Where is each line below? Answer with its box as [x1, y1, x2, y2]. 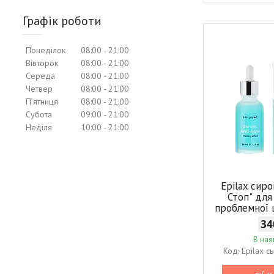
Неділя [26, 121, 52, 133]
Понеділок [26, 44, 65, 56]
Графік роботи [23, 12, 102, 29]
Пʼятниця [26, 95, 58, 107]
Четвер [26, 83, 53, 94]
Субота [26, 108, 52, 120]
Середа [26, 70, 55, 81]
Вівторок [26, 57, 58, 68]
